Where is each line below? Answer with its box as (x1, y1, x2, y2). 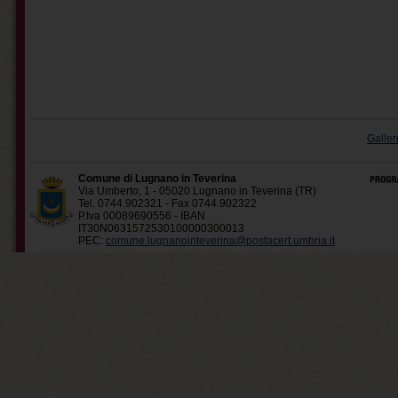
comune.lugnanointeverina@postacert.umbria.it (106, 235, 335, 248)
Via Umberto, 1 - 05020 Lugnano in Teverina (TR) (78, 185, 316, 198)
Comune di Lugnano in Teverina (78, 172, 236, 186)
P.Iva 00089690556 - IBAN (78, 210, 205, 223)
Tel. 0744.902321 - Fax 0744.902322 (78, 197, 257, 211)
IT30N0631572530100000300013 (78, 222, 244, 235)
